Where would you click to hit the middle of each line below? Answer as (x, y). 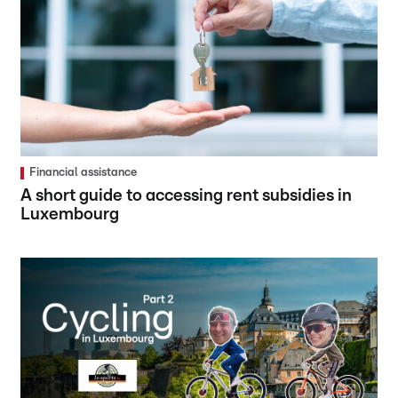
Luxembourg (70, 214)
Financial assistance (84, 172)
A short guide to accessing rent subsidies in (187, 195)
